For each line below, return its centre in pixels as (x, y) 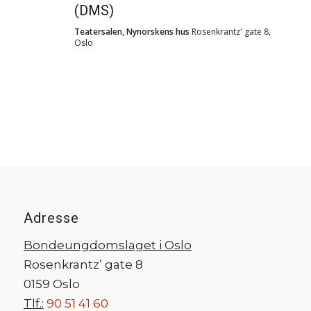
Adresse (51, 218)
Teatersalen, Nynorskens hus (133, 32)
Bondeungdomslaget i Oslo (107, 245)
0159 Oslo (51, 284)
